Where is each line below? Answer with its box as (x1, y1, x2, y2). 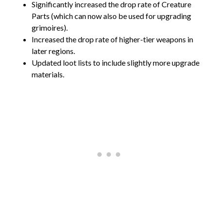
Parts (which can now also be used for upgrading (32, 11, 191, 20)
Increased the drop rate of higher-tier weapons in (32, 34, 193, 44)
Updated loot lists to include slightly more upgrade (32, 57, 200, 67)
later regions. (32, 46, 76, 55)
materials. (32, 69, 66, 79)
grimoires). (32, 22, 68, 32)
